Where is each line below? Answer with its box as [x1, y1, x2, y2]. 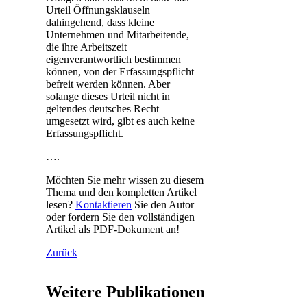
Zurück [46, 246, 77, 258]
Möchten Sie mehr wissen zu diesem [46, 173, 204, 186]
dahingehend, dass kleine [46, 16, 154, 28]
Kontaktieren [75, 198, 132, 210]
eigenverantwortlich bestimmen [46, 53, 181, 65]
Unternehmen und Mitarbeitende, [46, 28, 189, 40]
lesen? [46, 198, 75, 210]
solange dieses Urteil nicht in [46, 90, 170, 102]
